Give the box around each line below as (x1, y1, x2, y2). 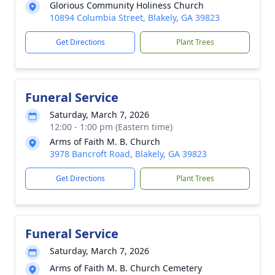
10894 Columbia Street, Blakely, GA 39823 (50, 12, 220, 23)
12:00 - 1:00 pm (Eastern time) (50, 121, 172, 133)
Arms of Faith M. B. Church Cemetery (50, 262, 202, 274)
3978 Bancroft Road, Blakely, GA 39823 (50, 148, 207, 160)
